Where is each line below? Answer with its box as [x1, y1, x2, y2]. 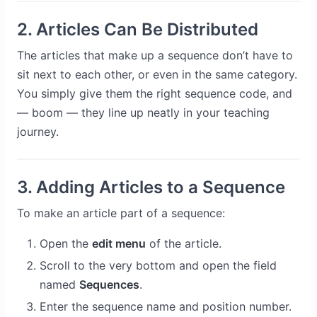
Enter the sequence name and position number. [40, 299, 292, 314]
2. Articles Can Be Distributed [17, 19, 258, 40]
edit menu [92, 236, 146, 251]
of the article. [146, 236, 221, 251]
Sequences [79, 277, 139, 292]
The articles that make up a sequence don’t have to [17, 48, 293, 63]
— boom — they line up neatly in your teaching [17, 105, 270, 120]
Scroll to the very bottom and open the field [40, 258, 277, 273]
